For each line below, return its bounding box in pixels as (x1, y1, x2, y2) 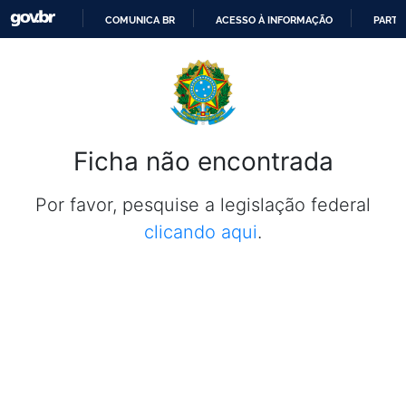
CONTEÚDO (202, 108, 259, 121)
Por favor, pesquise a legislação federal (35, 193, 371, 216)
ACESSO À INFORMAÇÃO (216, 14, 333, 26)
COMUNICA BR (105, 14, 176, 26)
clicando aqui (144, 220, 257, 243)
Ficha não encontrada (72, 145, 333, 177)
